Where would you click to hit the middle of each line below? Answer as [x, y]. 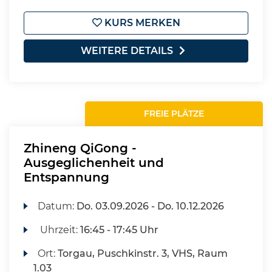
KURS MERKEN [141, 23]
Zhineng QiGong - [80, 148]
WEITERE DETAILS [127, 51]
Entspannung [66, 177]
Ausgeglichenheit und [94, 163]
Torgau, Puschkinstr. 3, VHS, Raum [143, 253]
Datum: [57, 206]
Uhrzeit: [59, 230]
